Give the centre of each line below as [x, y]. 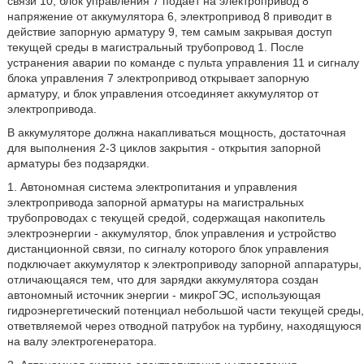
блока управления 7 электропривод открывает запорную [158, 78]
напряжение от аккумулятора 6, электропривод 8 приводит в [169, 16]
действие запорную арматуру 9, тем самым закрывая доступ [169, 32]
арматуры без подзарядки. [78, 163]
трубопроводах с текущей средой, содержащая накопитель [166, 218]
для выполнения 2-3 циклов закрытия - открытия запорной [164, 148]
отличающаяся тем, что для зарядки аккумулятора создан [162, 279]
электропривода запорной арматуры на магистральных [155, 202]
